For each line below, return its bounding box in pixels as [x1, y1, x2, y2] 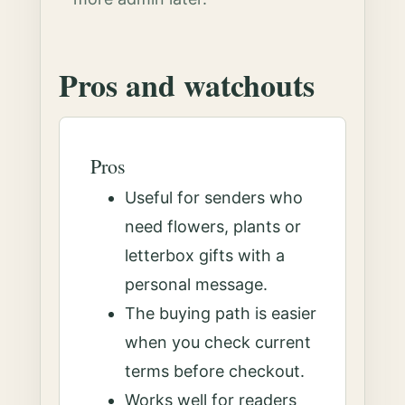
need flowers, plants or [125, 217, 302, 236]
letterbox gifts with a [125, 246, 286, 265]
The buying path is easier [125, 304, 317, 323]
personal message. [125, 275, 268, 294]
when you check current [125, 333, 312, 352]
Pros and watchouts [59, 62, 316, 108]
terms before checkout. [125, 362, 306, 381]
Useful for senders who [125, 188, 304, 207]
